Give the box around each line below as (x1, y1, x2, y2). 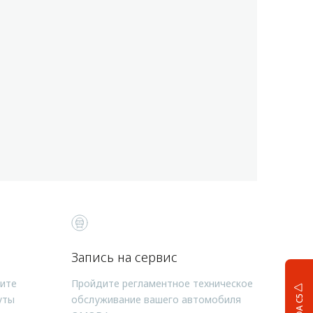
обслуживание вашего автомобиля (71, 292, 241, 306)
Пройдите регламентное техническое (71, 276, 253, 290)
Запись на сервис (71, 248, 177, 265)
